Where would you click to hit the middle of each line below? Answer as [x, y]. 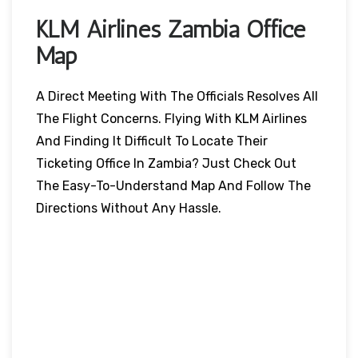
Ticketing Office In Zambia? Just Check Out [166, 163]
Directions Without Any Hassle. [129, 208]
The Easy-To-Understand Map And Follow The [173, 185]
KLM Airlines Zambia [137, 29]
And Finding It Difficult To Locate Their [152, 141]
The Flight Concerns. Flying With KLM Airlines [171, 118]
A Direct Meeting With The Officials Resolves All [177, 96]
